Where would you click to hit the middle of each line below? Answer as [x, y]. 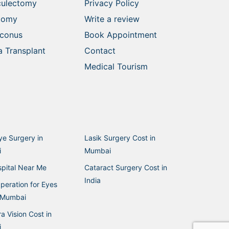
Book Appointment [120, 35]
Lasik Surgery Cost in [120, 138]
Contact [100, 50]
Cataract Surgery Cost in [125, 167]
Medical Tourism [116, 66]
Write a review [112, 19]
